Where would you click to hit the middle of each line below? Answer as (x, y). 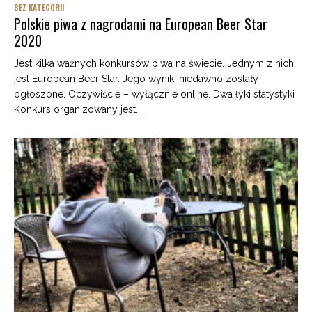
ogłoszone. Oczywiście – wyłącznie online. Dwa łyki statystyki (154, 94)
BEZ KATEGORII (39, 8)
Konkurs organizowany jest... (78, 110)
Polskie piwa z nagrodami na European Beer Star (141, 24)
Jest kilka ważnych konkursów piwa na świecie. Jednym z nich (154, 64)
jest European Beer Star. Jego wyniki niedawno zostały (136, 79)
